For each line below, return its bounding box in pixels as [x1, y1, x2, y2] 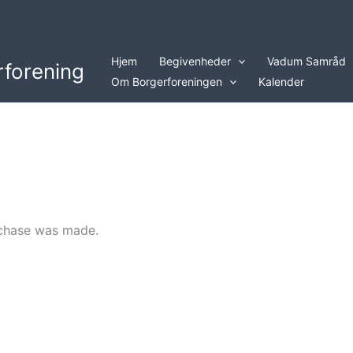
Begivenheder [159, 54, 231, 68]
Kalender [258, 74, 305, 88]
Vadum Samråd [267, 54, 347, 68]
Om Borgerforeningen [111, 74, 222, 88]
